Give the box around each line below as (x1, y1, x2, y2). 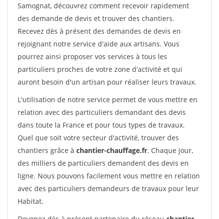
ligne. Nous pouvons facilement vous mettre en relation (18, 171, 200, 180)
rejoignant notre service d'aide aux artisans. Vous (18, 39, 179, 48)
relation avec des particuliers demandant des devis (18, 108, 186, 117)
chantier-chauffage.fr (76, 146, 147, 155)
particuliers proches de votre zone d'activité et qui (18, 65, 182, 74)
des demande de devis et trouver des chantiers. (18, 14, 175, 23)
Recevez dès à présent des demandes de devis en (18, 26, 181, 36)
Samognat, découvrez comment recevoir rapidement (18, 1, 189, 10)
